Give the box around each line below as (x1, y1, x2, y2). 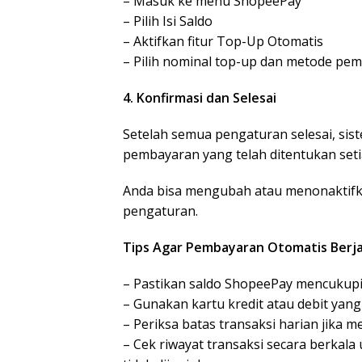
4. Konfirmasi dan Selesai (123, 89, 276, 107)
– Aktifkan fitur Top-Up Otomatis (123, 32, 323, 50)
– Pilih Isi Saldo (123, 12, 213, 30)
